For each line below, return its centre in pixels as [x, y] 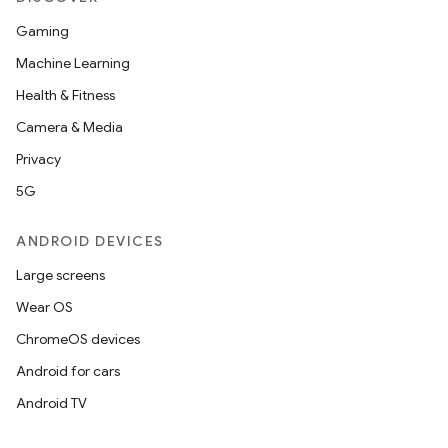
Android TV [51, 403]
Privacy [38, 159]
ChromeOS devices [78, 339]
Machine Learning [73, 63]
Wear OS [44, 307]
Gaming [42, 31]
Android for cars [68, 371]
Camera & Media [69, 127]
